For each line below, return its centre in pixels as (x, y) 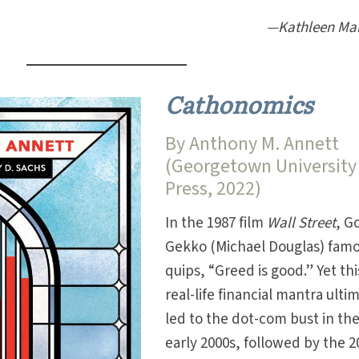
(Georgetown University (261, 166)
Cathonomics (239, 103)
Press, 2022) (214, 188)
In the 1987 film (216, 223)
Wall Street (302, 223)
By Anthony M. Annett (252, 143)
